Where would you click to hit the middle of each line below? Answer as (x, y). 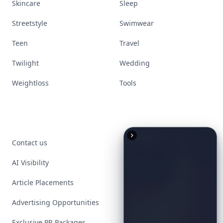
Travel (129, 43)
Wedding (135, 63)
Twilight (25, 63)
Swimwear (137, 23)
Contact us (30, 143)
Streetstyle (30, 23)
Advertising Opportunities (56, 202)
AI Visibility (30, 163)
